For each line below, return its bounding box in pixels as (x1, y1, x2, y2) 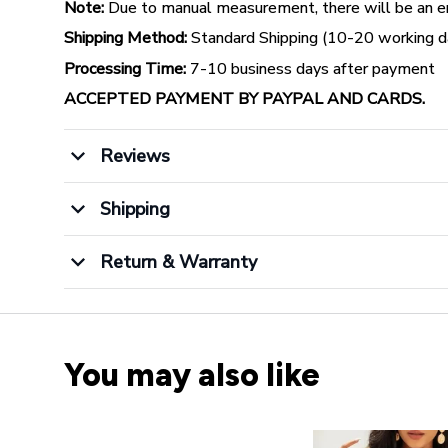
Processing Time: (64, 57, 186, 80)
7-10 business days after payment (186, 57, 439, 80)
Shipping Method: (64, 27, 187, 50)
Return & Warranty (99, 249, 257, 274)
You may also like (64, 356, 320, 394)
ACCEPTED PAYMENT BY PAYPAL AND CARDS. (64, 87, 425, 110)
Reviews (99, 143, 170, 168)
